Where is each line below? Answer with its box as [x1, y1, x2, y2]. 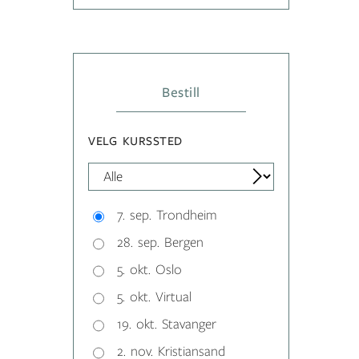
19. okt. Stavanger [117, 317, 216, 333]
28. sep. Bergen [117, 236, 204, 251]
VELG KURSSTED [88, 134, 184, 147]
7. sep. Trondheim [117, 208, 217, 224]
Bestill [162, 85, 200, 100]
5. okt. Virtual [117, 290, 192, 305]
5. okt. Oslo [117, 263, 182, 278]
